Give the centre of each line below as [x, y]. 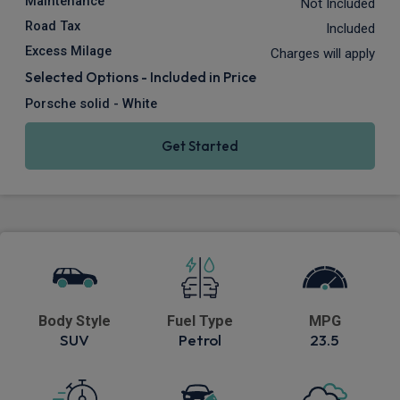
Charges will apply [323, 54]
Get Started [200, 146]
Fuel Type [200, 321]
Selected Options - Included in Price [141, 77]
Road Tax [53, 27]
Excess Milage [68, 52]
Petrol [200, 340]
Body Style [75, 321]
